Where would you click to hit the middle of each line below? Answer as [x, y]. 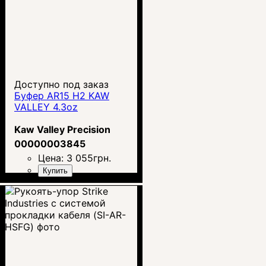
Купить [55, 170]
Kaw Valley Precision [62, 129]
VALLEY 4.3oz [46, 107]
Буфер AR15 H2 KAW [62, 95]
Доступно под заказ [61, 84]
